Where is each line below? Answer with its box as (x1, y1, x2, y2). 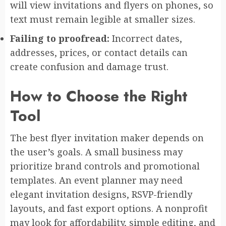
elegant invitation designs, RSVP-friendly (10, 188, 192, 200)
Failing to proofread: (10, 32, 109, 44)
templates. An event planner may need (10, 174, 183, 186)
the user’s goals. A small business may (10, 145, 183, 158)
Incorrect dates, (109, 32, 182, 44)
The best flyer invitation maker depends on (10, 131, 204, 144)
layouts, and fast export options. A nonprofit (10, 202, 208, 214)
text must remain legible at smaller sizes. (10, 13, 195, 25)
